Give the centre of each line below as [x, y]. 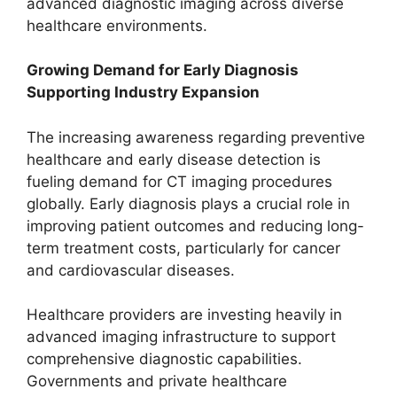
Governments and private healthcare [157, 381]
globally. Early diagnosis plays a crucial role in [188, 203]
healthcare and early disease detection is [174, 159]
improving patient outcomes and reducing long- [195, 226]
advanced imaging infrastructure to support [181, 337]
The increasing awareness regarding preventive [196, 137]
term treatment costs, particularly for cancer [183, 248]
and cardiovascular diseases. [131, 270]
